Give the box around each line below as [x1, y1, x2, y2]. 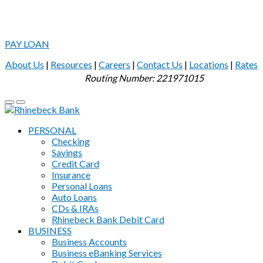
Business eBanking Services [52, 247, 162, 258]
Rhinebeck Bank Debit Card [52, 213, 164, 225]
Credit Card [52, 157, 99, 169]
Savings [52, 146, 82, 158]
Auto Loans [52, 191, 97, 203]
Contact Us [137, 58, 183, 70]
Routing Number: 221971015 [85, 72, 204, 83]
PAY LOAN [5, 38, 49, 49]
